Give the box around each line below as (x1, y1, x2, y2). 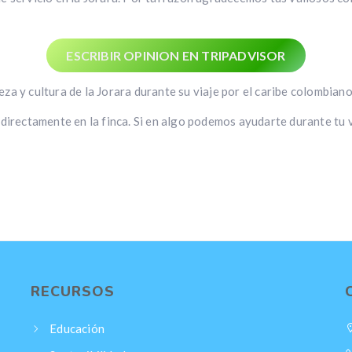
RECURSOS (31, 282, 115, 301)
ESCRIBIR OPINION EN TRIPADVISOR (66, 48, 286, 63)
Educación (49, 321, 105, 335)
